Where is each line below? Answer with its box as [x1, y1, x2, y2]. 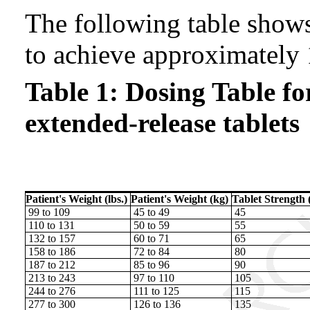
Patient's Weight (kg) [131, 192, 228, 205]
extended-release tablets [25, 107, 300, 138]
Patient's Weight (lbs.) [26, 192, 127, 205]
